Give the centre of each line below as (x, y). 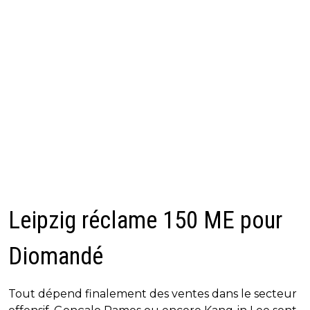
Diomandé (56, 257)
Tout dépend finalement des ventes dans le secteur (153, 294)
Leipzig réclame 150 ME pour (145, 221)
